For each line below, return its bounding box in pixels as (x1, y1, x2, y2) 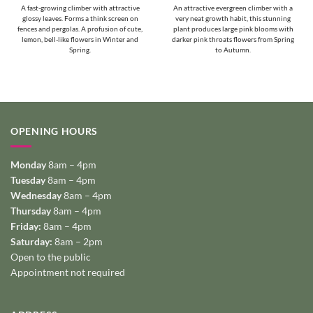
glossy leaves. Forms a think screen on (22, 14, 138, 22)
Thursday (10, 205, 51, 217)
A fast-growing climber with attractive (20, 3, 140, 12)
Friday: (10, 220, 41, 233)
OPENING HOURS (10, 124, 99, 137)
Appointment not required (10, 266, 125, 279)
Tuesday (10, 174, 45, 187)
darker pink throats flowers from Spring (172, 35, 294, 43)
